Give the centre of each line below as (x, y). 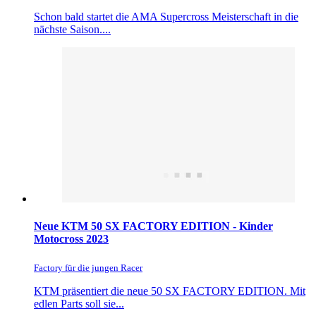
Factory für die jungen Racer (88, 267)
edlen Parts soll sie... (79, 303)
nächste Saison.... (72, 30)
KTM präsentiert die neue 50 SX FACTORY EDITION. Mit (170, 291)
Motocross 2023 (71, 239)
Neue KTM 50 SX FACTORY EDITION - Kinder (153, 226)
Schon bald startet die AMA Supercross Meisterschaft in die (166, 17)
